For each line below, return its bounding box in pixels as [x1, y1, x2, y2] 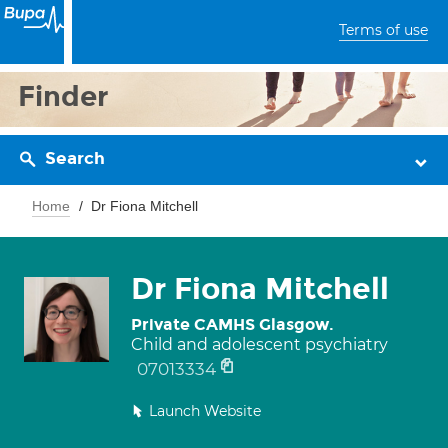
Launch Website [149, 402, 261, 420]
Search [45, 148, 105, 169]
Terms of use [339, 21, 428, 39]
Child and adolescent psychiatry [131, 335, 388, 354]
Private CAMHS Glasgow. [131, 315, 334, 334]
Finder [18, 79, 109, 114]
